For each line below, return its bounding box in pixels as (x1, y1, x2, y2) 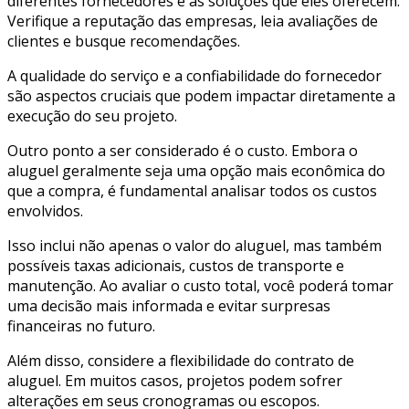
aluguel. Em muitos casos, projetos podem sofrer (7, 370, 342, 391)
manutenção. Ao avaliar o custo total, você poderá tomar (7, 275, 393, 296)
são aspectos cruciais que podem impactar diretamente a (7, 85, 395, 106)
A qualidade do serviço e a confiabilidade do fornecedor (7, 65, 382, 86)
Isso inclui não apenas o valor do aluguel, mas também (7, 235, 382, 256)
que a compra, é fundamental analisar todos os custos (7, 180, 377, 201)
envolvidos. (7, 200, 83, 221)
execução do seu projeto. (7, 105, 177, 126)
